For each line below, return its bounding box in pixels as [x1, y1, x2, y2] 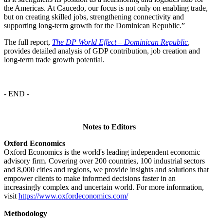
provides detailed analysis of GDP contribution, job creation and [4, 46, 200, 55]
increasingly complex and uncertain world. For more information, [4, 182, 204, 191]
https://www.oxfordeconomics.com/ [18, 191, 128, 200]
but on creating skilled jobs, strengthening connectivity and [4, 12, 184, 21]
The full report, [4, 37, 52, 46]
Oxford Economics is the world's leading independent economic [4, 147, 200, 156]
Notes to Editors [82, 122, 136, 131]
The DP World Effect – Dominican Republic [52, 37, 188, 46]
